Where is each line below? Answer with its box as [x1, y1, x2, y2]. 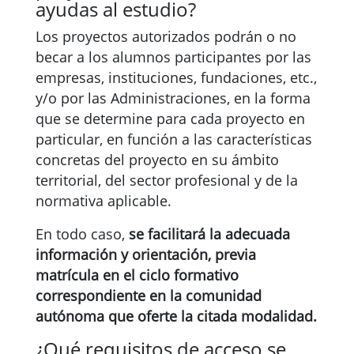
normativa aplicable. [36, 191, 171, 210]
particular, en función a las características [36, 130, 312, 149]
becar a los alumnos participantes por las [36, 47, 311, 66]
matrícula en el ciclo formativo [36, 265, 239, 284]
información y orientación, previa [36, 245, 256, 264]
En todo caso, [36, 224, 129, 243]
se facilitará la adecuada [129, 224, 290, 243]
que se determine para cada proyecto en [36, 109, 305, 128]
